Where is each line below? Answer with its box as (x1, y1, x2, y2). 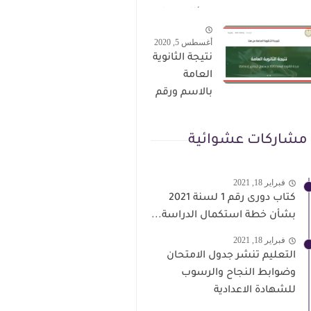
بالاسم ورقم (155, 87, 212, 99)
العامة (183, 69, 212, 81)
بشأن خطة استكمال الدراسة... (151, 210, 296, 221)
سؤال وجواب (153, 8, 212, 19)
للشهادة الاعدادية (214, 285, 296, 296)
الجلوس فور (156, 104, 212, 116)
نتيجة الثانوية (153, 52, 212, 64)
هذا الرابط (167, 15, 212, 26)
